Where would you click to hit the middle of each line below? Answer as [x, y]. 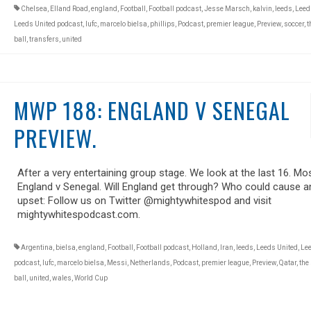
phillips [162, 24]
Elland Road [69, 8]
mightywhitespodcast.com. [78, 214]
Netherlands [150, 262]
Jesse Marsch [227, 8]
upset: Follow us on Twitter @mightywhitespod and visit [144, 200]
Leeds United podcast [48, 24]
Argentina [36, 247]
